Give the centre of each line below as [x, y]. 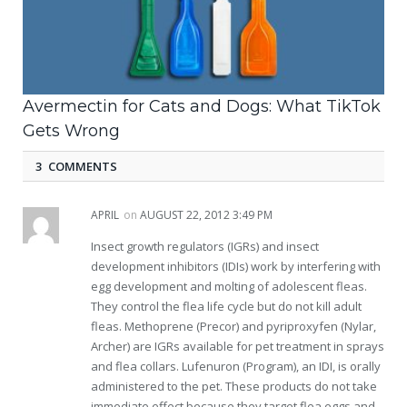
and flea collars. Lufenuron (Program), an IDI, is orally [236, 366]
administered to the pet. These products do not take [234, 386]
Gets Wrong [71, 130]
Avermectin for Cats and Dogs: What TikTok [202, 106]
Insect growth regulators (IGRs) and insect [205, 246]
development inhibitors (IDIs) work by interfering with [236, 266]
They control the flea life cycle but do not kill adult [226, 306]
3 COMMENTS [76, 166]
